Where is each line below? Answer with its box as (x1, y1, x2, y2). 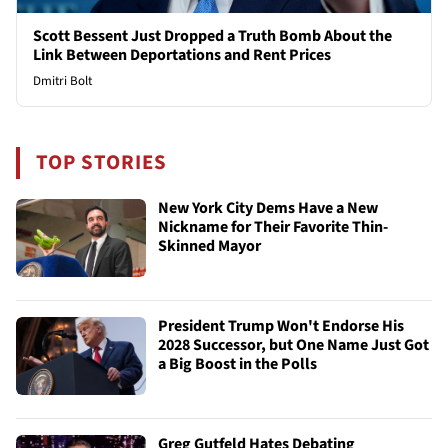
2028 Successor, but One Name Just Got (158, 334, 429, 357)
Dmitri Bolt (33, 72, 92, 91)
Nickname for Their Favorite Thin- (158, 216, 388, 239)
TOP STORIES (36, 148, 168, 178)
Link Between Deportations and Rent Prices (33, 44, 331, 67)
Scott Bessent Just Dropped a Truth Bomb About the (33, 25, 392, 48)
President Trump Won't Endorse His (158, 315, 404, 338)
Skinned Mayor (158, 235, 261, 258)
